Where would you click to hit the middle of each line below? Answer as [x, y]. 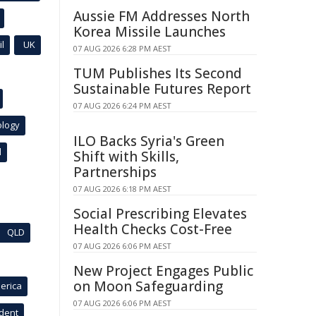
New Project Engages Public [163, 271]
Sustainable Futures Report [162, 89]
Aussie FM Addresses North [162, 16]
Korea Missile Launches [150, 32]
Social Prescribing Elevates [160, 214]
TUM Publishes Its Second [158, 73]
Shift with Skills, [126, 157]
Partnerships [115, 172]
